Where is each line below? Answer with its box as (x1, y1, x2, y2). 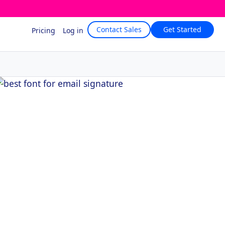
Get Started (163, 25, 201, 34)
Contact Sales (96, 25, 142, 34)
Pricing (32, 26, 55, 35)
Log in (63, 26, 83, 35)
